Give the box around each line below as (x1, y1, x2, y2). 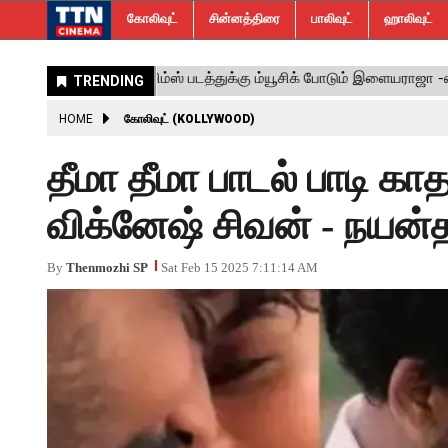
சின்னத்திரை (209, 11, 280, 26)
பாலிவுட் (311, 11, 353, 26)
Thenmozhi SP (66, 260, 148, 275)
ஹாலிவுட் (384, 11, 433, 26)
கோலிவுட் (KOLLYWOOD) (124, 112, 255, 126)
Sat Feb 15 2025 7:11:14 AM (161, 260, 318, 275)
